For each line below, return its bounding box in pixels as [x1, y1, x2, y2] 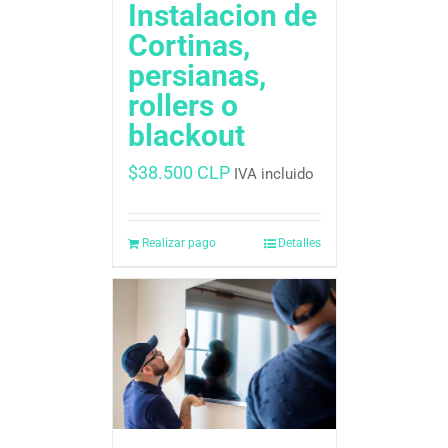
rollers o [127, 87, 238, 123]
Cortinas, [127, 27, 250, 63]
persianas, [127, 57, 266, 93]
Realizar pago [141, 235, 216, 250]
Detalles [277, 235, 321, 250]
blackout [127, 117, 245, 153]
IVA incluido [233, 164, 314, 183]
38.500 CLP [137, 161, 230, 183]
